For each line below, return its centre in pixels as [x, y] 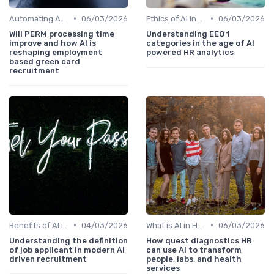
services [163, 268]
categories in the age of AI [200, 43]
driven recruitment [48, 259]
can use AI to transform [194, 250]
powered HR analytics [190, 52]
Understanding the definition [68, 240]
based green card [45, 61]
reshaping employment [56, 52]
